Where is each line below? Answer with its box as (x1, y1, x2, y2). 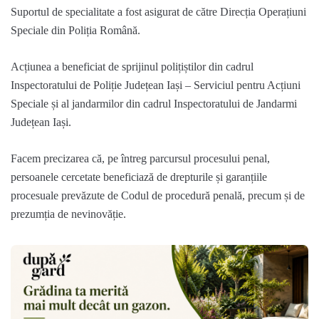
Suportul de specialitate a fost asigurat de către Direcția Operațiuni (11, 5, 306, 18)
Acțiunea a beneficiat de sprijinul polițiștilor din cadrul (11, 60, 253, 73)
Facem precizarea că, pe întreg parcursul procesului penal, (11, 152, 270, 164)
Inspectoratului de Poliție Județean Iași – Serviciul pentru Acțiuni (11, 78, 300, 91)
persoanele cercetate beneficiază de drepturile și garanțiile (11, 170, 267, 183)
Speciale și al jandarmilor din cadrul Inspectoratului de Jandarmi (11, 97, 297, 110)
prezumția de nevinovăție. (11, 207, 126, 220)
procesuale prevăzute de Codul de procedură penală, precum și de (11, 189, 305, 202)
